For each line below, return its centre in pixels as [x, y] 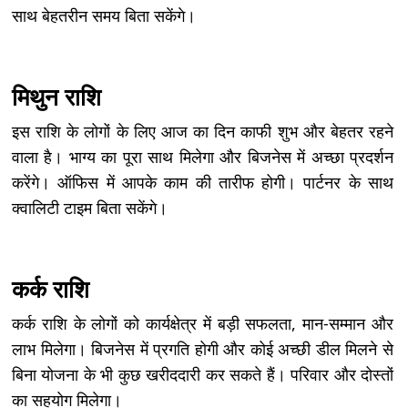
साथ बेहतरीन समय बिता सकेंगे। [104, 15]
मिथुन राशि [56, 97]
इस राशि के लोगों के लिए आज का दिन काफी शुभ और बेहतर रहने [203, 131]
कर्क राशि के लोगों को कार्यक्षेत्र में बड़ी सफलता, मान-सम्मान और [203, 323]
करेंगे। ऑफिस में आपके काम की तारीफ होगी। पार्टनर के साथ [203, 182]
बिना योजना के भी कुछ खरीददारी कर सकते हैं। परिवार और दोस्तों [203, 374]
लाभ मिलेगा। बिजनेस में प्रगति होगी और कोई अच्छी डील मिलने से [203, 348]
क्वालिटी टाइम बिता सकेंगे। [90, 207]
